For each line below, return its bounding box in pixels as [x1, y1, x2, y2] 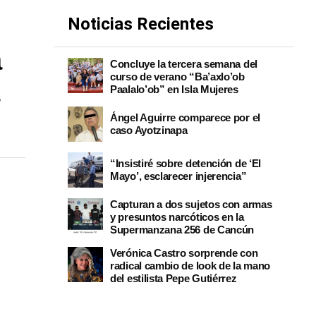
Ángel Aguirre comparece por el [110, 111, 260, 123]
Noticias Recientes [68, 14, 214, 34]
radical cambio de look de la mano [110, 260, 271, 272]
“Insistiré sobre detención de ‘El [110, 157, 262, 169]
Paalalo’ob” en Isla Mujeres [110, 83, 238, 95]
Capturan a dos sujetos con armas [110, 198, 272, 210]
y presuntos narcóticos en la [110, 211, 244, 223]
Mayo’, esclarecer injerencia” [110, 170, 247, 182]
